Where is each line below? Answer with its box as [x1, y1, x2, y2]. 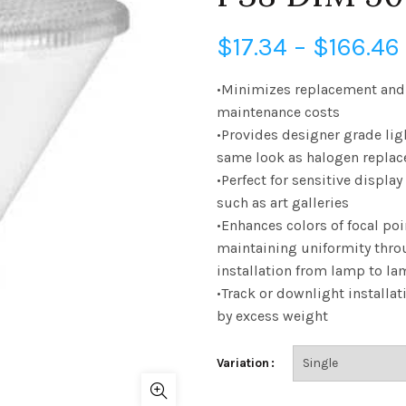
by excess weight [217, 307, 328, 324]
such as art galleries [217, 194, 349, 211]
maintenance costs [217, 103, 340, 121]
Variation [217, 355, 269, 371]
